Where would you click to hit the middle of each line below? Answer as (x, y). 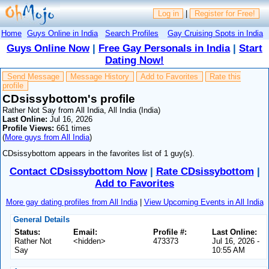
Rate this (225, 77)
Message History (100, 77)
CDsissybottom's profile (69, 98)
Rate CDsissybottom (205, 172)
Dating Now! (134, 60)
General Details (40, 219)
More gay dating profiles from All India (71, 202)
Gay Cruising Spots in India (215, 33)
